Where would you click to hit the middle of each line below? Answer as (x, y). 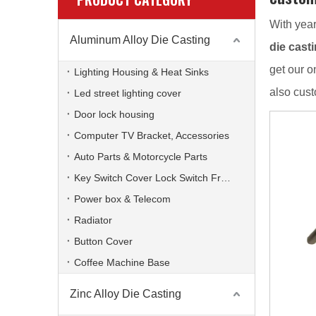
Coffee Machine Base (122, 262)
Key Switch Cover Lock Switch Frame (226, 178)
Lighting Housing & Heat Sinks (141, 72)
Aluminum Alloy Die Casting (140, 40)
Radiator (93, 220)
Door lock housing (114, 114)
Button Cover (103, 241)
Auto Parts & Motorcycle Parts (141, 157)
